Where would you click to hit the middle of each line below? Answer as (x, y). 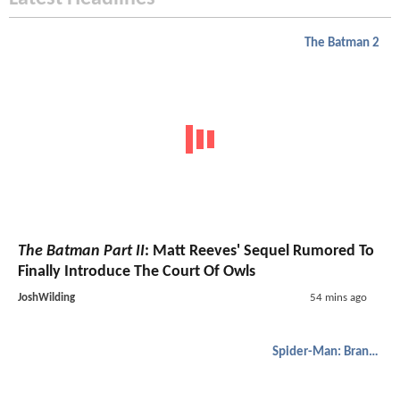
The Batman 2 (342, 44)
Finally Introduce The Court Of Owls (137, 271)
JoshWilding (46, 297)
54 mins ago (338, 297)
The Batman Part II (81, 251)
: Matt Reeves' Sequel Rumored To (259, 251)
